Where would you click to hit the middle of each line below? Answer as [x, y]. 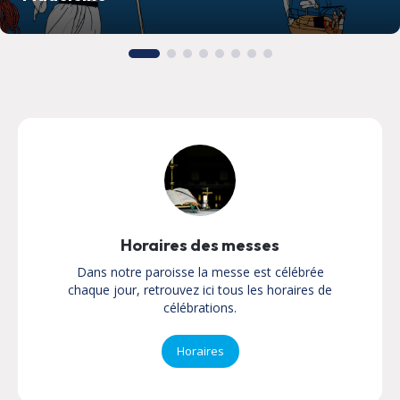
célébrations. [200, 308]
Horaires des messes [200, 246]
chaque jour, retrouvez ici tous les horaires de [200, 290]
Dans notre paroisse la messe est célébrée [200, 272]
